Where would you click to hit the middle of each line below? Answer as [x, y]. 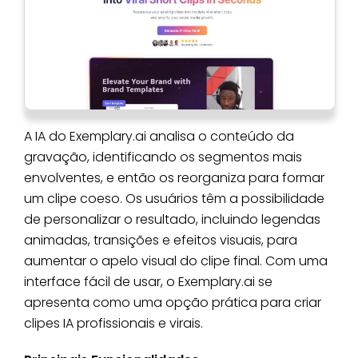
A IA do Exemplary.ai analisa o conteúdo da [159, 137]
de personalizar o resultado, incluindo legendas [172, 220]
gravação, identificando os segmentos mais [163, 157]
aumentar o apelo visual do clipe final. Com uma [176, 261]
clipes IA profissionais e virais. [113, 324]
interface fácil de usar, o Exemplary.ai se [148, 282]
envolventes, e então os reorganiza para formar [174, 178]
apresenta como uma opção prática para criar [173, 303]
